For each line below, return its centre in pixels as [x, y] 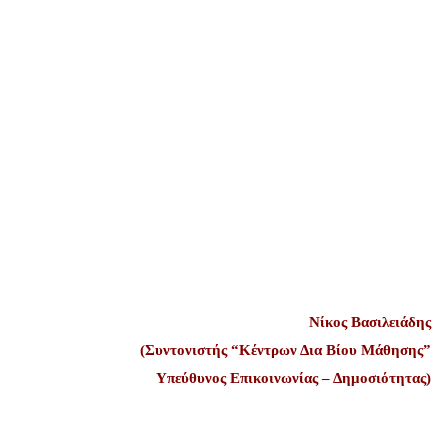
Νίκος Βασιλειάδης [370, 322]
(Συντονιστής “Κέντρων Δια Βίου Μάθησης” [285, 350]
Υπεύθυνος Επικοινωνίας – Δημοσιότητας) [293, 378]
